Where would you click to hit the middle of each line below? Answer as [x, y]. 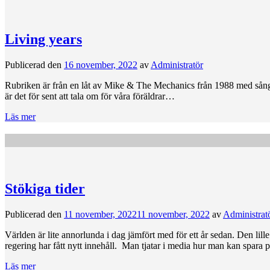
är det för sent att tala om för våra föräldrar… [90, 96]
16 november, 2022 [101, 64]
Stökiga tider [45, 189]
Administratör [177, 64]
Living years [43, 39]
